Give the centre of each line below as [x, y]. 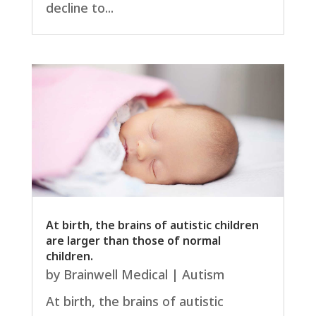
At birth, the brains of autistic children [152, 225]
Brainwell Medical [115, 275]
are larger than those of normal [133, 241]
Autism [203, 275]
